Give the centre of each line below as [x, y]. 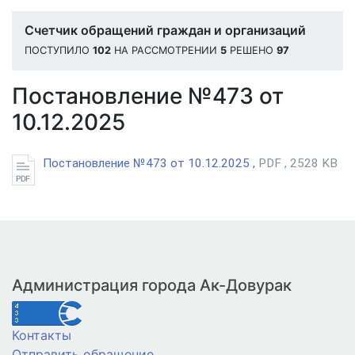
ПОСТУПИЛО [59, 50]
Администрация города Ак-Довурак [152, 286]
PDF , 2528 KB [298, 163]
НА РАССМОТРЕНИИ [166, 50]
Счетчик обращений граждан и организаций [165, 30]
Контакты [42, 336]
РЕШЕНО [252, 50]
